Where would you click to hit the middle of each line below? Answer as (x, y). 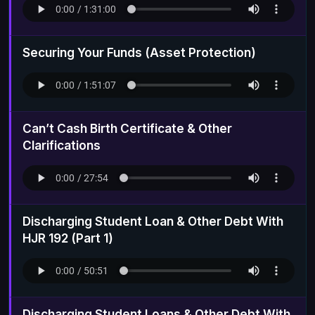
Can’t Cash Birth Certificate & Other (127, 128)
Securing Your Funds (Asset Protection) (139, 52)
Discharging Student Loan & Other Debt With (153, 221)
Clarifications (62, 145)
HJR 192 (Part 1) (68, 238)
